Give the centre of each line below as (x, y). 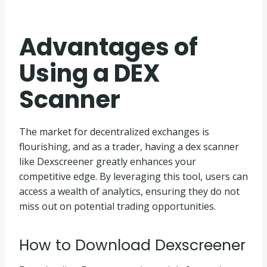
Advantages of (108, 47)
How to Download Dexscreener (132, 245)
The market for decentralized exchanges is (114, 131)
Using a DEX (90, 73)
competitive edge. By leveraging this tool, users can (133, 176)
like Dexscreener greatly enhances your (108, 161)
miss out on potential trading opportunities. (117, 206)
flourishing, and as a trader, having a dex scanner (129, 146)
